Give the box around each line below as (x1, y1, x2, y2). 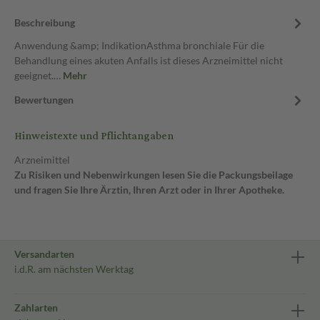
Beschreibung (14, 16, 75, 29)
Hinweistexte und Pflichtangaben (14, 126, 174, 146)
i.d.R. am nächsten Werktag (14, 263, 134, 275)
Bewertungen (14, 94, 74, 106)
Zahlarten (14, 301, 58, 314)
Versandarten (14, 248, 74, 260)
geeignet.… (14, 69, 63, 81)
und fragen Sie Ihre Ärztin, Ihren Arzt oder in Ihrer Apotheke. (14, 184, 284, 196)
